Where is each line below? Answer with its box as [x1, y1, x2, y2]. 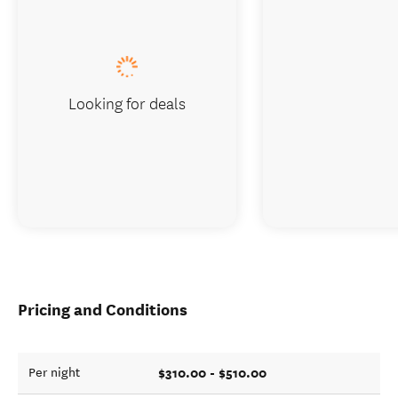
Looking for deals [68, 91, 186, 115]
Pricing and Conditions [18, 299, 187, 320]
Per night [28, 365, 80, 380]
